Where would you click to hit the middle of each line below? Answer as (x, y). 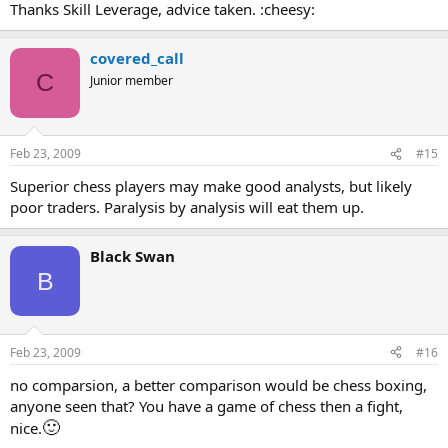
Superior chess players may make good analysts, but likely (211, 186)
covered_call (137, 57)
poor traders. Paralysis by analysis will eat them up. (187, 207)
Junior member (131, 80)
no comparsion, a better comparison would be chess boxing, (218, 384)
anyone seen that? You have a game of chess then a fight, (206, 405)
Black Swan (132, 256)
